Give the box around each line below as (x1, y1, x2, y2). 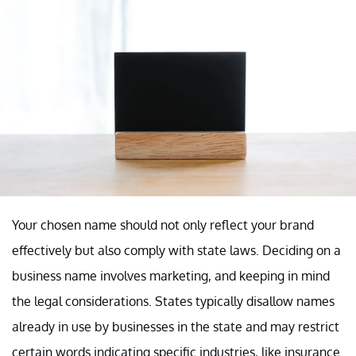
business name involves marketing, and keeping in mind (12, 267, 330, 284)
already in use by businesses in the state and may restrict (12, 318, 339, 335)
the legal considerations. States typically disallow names (12, 292, 335, 309)
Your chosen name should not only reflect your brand (12, 216, 314, 233)
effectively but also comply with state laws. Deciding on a (12, 242, 341, 258)
